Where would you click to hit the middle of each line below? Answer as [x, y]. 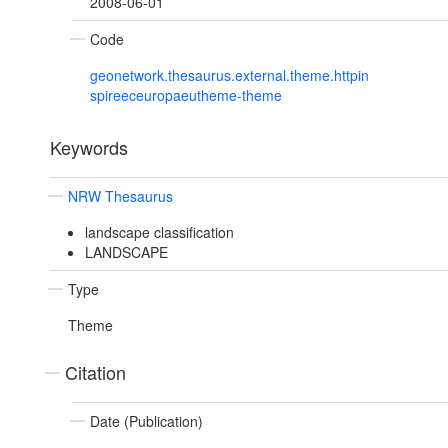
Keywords [89, 147]
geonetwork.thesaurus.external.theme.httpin [229, 75]
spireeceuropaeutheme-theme [186, 95]
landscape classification [159, 232]
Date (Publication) [146, 421]
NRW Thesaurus [120, 196]
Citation [95, 372]
